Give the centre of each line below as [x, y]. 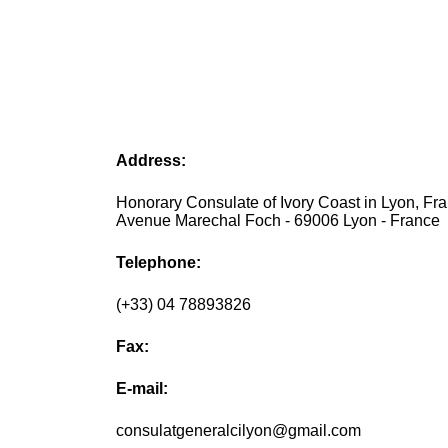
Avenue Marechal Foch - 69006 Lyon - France [278, 221]
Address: [151, 161]
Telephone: [159, 263]
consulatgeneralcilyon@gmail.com [239, 431]
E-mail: [142, 389]
